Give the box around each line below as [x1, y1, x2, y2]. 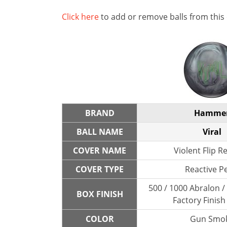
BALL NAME [76, 126, 123, 137]
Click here [62, 11, 99, 22]
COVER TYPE [75, 164, 124, 175]
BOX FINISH [76, 188, 123, 200]
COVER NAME [73, 145, 126, 156]
